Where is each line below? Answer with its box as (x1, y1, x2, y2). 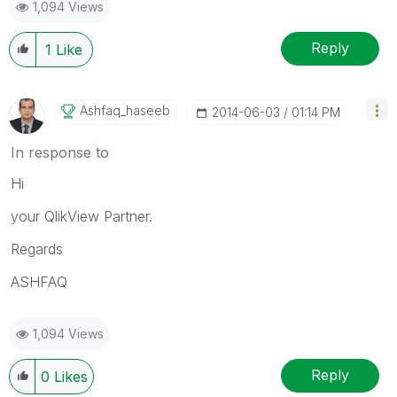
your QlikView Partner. (11, 206, 152, 225)
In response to (11, 143, 109, 161)
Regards (11, 239, 63, 258)
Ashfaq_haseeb (80, 102, 170, 118)
